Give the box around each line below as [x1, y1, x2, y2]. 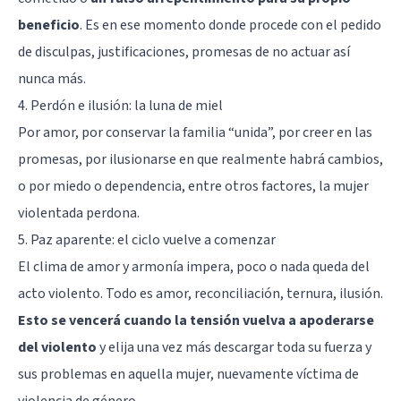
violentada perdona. [18, 202, 140, 223]
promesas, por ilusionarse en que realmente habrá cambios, [18, 149, 383, 169]
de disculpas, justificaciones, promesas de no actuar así [18, 41, 350, 62]
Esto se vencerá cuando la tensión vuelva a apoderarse [18, 310, 374, 330]
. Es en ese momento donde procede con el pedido [80, 14, 381, 35]
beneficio [18, 14, 80, 35]
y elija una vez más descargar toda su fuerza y [97, 337, 371, 357]
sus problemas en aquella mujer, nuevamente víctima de [18, 363, 359, 384]
